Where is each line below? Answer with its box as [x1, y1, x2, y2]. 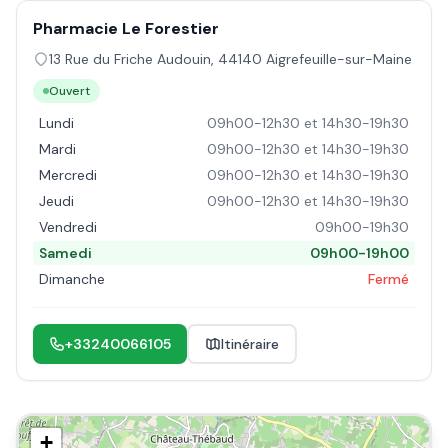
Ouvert [49, 83, 90, 99]
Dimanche [39, 270, 105, 288]
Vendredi [39, 218, 97, 236]
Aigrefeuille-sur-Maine [266, 50, 412, 68]
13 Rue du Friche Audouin [49, 50, 211, 68]
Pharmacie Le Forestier [33, 18, 219, 39]
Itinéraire [221, 335, 279, 353]
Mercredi [39, 166, 97, 184]
